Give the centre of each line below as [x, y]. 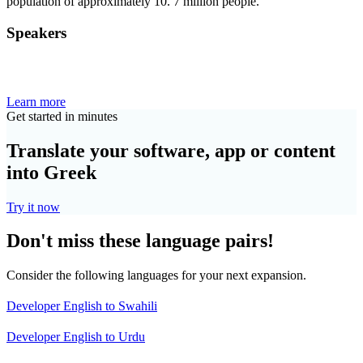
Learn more [36, 101]
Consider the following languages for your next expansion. [156, 275]
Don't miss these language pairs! [140, 241]
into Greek [51, 172]
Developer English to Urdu [76, 337]
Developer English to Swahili [82, 306]
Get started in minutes [62, 116]
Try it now [33, 207]
